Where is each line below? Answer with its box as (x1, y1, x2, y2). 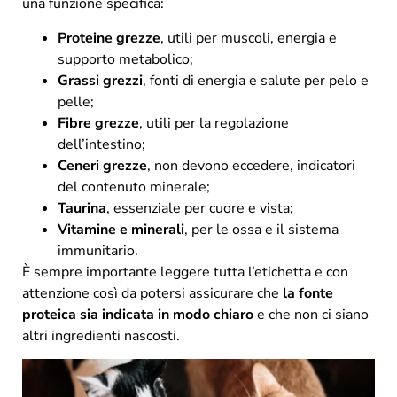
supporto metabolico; (58, 49, 193, 69)
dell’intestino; (58, 134, 145, 154)
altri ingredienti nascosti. (22, 325, 180, 346)
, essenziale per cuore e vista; (106, 198, 293, 218)
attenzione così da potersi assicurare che (22, 283, 283, 303)
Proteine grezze (58, 27, 160, 48)
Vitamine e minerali (58, 219, 184, 239)
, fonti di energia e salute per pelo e (143, 70, 369, 90)
